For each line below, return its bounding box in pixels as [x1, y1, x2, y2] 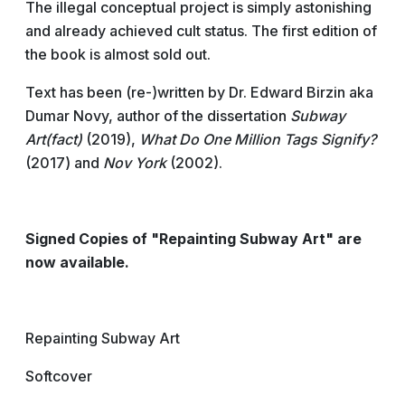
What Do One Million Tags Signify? [139, 130, 376, 148]
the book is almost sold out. [25, 45, 211, 63]
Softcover [25, 367, 92, 385]
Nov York [103, 154, 166, 172]
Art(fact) [25, 130, 82, 148]
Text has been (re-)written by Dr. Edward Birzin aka [25, 83, 373, 101]
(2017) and [25, 154, 103, 172]
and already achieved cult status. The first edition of [25, 22, 377, 40]
